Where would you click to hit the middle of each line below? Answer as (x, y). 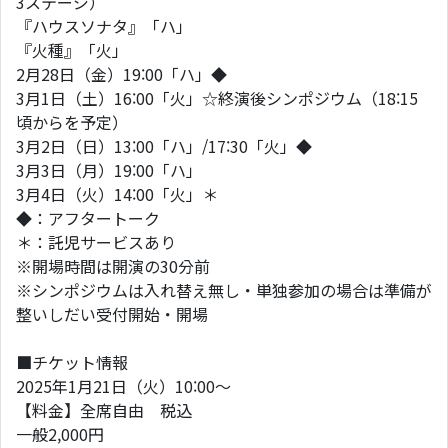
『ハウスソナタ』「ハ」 (104, 26)
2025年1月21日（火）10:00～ (123, 386)
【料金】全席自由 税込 (104, 410)
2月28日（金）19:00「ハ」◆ (121, 74)
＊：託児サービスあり (96, 242)
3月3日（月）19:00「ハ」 (111, 170)
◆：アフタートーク (88, 218)
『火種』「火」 (72, 50)
